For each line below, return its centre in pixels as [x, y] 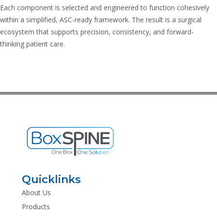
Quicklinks [51, 180]
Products [36, 207]
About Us [36, 193]
